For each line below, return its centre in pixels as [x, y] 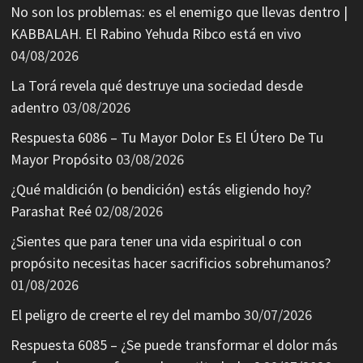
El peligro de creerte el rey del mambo [125, 314]
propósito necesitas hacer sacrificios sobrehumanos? [170, 263]
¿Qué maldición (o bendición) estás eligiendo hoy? [160, 189]
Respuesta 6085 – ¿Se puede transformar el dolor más [174, 344]
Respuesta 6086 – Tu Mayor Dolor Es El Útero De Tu [167, 137]
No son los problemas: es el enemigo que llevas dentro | [179, 11]
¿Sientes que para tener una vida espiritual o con [156, 241]
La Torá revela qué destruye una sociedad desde [156, 85]
